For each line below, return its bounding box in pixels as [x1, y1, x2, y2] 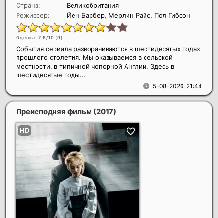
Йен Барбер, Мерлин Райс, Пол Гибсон [67, 11, 190, 19]
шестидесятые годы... [16, 71, 86, 79]
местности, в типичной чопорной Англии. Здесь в [16, 62, 174, 71]
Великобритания [67, 1, 119, 10]
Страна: [16, 1, 40, 10]
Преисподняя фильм [16, 107, 93, 117]
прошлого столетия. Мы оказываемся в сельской [16, 54, 173, 62]
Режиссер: [16, 11, 50, 19]
